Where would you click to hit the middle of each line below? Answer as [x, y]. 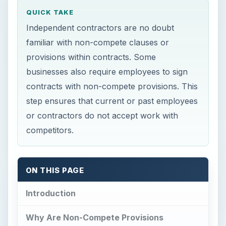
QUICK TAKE [50, 13]
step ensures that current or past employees [112, 101]
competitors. [50, 130]
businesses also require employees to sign [107, 72]
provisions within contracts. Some [91, 57]
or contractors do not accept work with [102, 116]
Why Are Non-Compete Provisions [94, 217]
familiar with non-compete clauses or [98, 42]
